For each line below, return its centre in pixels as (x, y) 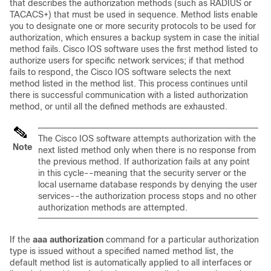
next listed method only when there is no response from (147, 150)
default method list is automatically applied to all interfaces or (131, 263)
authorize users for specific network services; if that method (127, 60)
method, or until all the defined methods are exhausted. (119, 106)
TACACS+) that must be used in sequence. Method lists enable (134, 15)
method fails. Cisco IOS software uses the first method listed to (134, 49)
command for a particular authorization (182, 240)
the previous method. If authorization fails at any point (144, 162)
